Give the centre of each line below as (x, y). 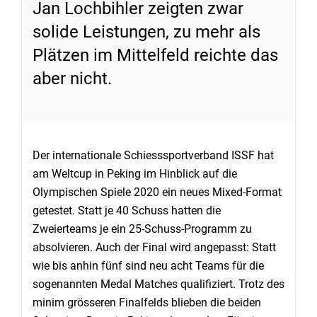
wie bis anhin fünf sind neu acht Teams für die (148, 266)
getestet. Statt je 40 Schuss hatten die (127, 211)
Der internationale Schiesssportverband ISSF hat (153, 155)
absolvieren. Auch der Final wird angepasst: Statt (154, 247)
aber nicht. (72, 79)
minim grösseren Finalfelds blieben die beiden (147, 302)
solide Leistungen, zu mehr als (146, 32)
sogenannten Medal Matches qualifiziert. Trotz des (158, 284)
